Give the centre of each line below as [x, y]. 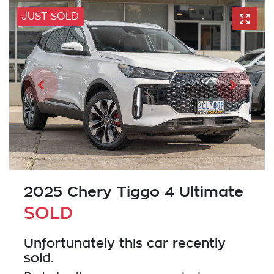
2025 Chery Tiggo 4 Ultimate [134, 192]
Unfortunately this [85, 243]
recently [197, 243]
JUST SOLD [50, 17]
